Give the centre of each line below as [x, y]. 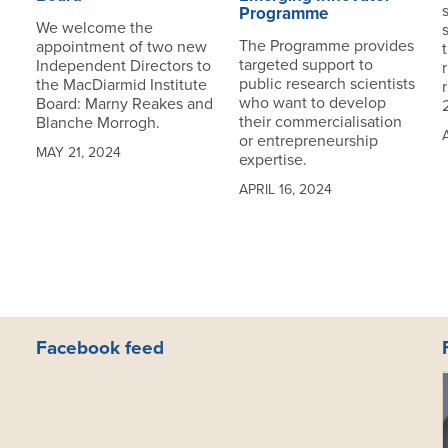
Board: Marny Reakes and [124, 104]
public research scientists [326, 84]
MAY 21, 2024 [78, 153]
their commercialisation [320, 122]
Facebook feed [99, 348]
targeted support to [305, 65]
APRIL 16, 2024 [285, 190]
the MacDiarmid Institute [121, 85]
